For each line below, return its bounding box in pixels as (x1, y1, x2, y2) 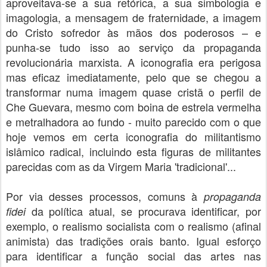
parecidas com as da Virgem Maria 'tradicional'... (6, 159, 239, 174)
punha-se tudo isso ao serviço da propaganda (6, 39, 261, 55)
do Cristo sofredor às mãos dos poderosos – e (6, 24, 261, 40)
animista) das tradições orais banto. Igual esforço (6, 233, 261, 249)
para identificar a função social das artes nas (6, 248, 261, 263)
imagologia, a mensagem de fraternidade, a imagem (6, 10, 261, 25)
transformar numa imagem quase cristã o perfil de (6, 84, 261, 100)
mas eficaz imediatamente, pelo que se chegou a (6, 69, 261, 85)
